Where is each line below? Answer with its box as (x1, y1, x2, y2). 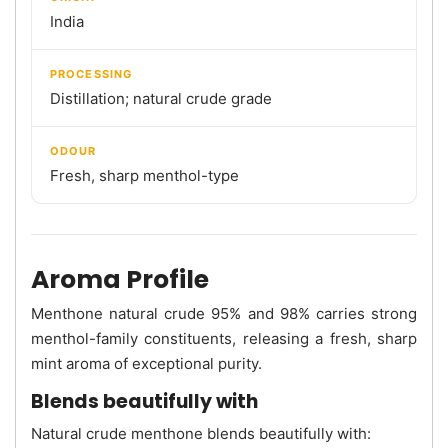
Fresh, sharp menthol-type (50, 165, 239, 185)
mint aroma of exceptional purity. (31, 353, 262, 373)
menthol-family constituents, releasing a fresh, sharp (31, 328, 417, 348)
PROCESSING (50, 66, 132, 81)
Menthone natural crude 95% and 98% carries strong (31, 303, 417, 323)
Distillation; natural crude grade (50, 88, 272, 108)
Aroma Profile (31, 261, 209, 297)
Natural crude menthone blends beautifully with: (31, 423, 371, 443)
